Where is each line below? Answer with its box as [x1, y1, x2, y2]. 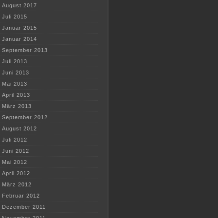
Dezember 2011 [2, 204, 46, 210]
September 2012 [2, 114, 48, 121]
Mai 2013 [2, 81, 27, 87]
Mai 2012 [2, 159, 27, 165]
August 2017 [2, 2, 37, 9]
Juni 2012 [2, 148, 29, 154]
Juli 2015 [2, 14, 27, 20]
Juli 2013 [2, 58, 27, 65]
